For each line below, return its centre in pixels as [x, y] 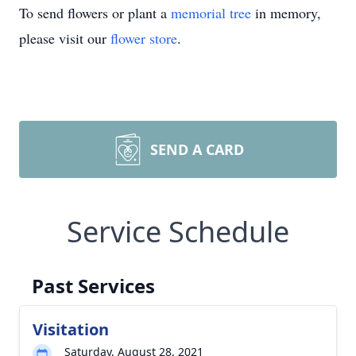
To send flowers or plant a [95, 13]
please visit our [65, 38]
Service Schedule [178, 232]
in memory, [286, 13]
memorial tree [211, 13]
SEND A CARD [197, 149]
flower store [144, 38]
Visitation [71, 329]
